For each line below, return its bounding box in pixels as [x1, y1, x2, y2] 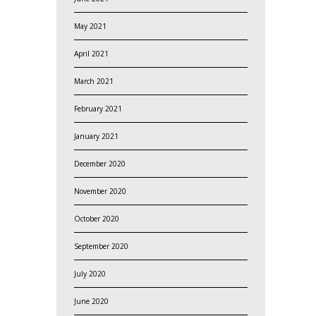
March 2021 [73, 75, 114, 86]
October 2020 [73, 213, 119, 224]
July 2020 [73, 268, 106, 279]
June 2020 [73, 296, 109, 306]
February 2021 [73, 103, 122, 114]
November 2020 [73, 186, 126, 196]
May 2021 [73, 20, 107, 31]
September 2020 [73, 241, 128, 251]
